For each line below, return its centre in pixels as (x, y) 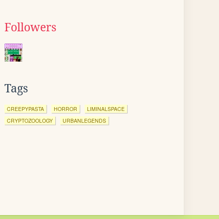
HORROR (66, 109)
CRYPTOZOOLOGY (30, 120)
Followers (30, 27)
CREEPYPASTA (25, 109)
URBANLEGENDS (84, 120)
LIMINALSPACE (106, 109)
